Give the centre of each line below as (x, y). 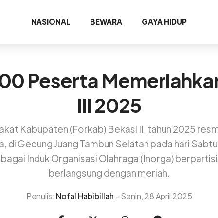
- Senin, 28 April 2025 (153, 196)
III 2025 (109, 105)
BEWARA (106, 22)
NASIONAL (51, 22)
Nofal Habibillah (85, 196)
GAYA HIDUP (164, 22)
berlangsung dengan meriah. (109, 173)
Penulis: (41, 196)
